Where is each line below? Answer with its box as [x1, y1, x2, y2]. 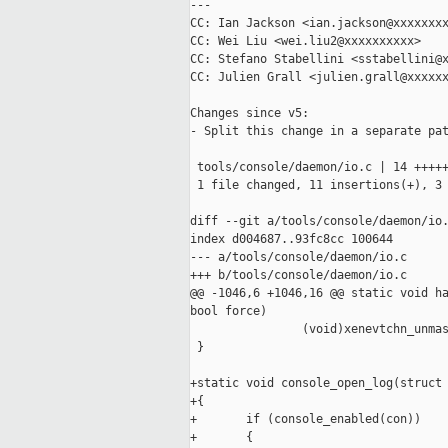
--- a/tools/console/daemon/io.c [190, 250, 407, 265]
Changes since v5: [190, 106, 309, 121]
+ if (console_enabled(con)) [190, 412, 421, 427]
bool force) [190, 304, 267, 319]
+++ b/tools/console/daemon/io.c [190, 268, 407, 283]
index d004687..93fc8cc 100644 [190, 232, 393, 247]
